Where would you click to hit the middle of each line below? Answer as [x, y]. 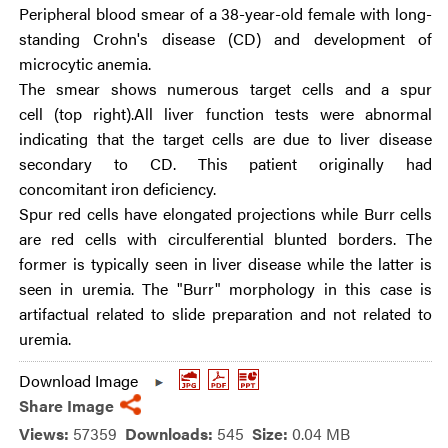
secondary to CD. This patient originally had [225, 163]
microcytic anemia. [85, 63]
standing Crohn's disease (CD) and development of [225, 38]
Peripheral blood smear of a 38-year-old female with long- [225, 13]
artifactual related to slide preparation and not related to [225, 313]
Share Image [66, 405]
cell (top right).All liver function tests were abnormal [225, 113]
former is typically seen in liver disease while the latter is [225, 263]
